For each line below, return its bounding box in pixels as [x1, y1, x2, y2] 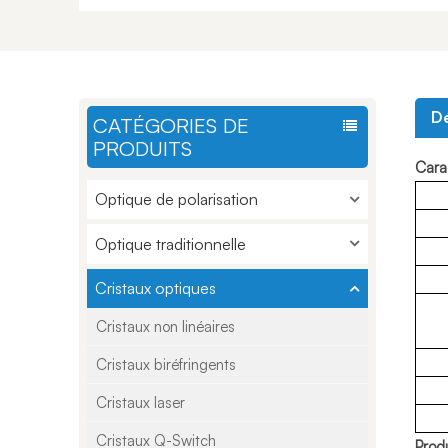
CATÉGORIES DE [93, 111, 250, 138]
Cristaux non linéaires [96, 317, 236, 337]
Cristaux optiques [94, 278, 216, 299]
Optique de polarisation [94, 189, 258, 210]
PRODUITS [93, 134, 193, 161]
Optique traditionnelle [94, 233, 246, 254]
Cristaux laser [96, 393, 186, 413]
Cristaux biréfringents [96, 355, 237, 375]
